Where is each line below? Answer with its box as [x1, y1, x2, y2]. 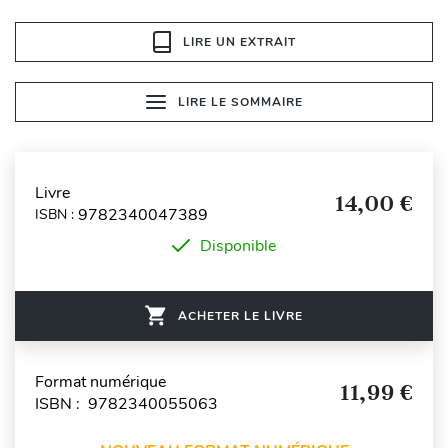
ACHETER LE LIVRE [178, 307, 303, 324]
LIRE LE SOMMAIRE [177, 93, 303, 110]
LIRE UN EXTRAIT [182, 33, 296, 50]
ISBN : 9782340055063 [35, 392, 218, 415]
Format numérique [35, 370, 166, 393]
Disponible [200, 234, 276, 257]
